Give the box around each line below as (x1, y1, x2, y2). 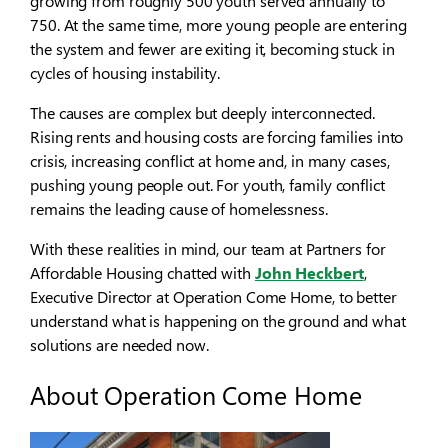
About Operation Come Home (30, 377, 362, 413)
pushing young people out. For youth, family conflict (30, 174, 385, 195)
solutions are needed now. (30, 334, 209, 355)
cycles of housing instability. (30, 62, 220, 83)
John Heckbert (254, 262, 364, 283)
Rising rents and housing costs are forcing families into (30, 126, 404, 147)
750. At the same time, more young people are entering (30, 14, 407, 35)
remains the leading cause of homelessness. (30, 198, 328, 219)
